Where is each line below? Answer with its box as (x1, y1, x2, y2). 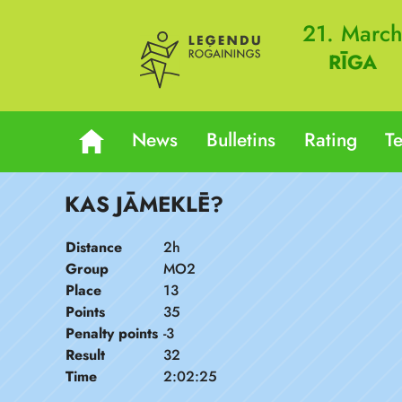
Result (66, 345, 105, 366)
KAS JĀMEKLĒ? (65, 188, 223, 221)
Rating (303, 127, 357, 153)
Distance (66, 237, 122, 258)
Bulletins (205, 127, 275, 153)
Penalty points (66, 323, 158, 345)
